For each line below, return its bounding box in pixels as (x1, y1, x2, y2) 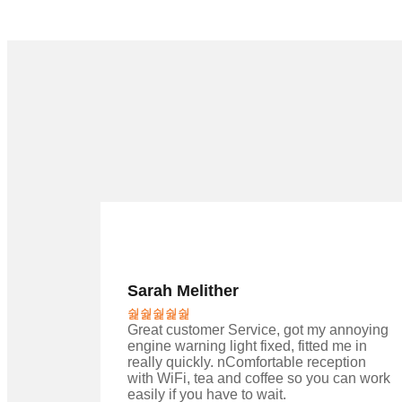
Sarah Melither (127, 282, 239, 301)
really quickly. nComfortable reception (127, 354, 366, 371)
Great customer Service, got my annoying (127, 322, 389, 338)
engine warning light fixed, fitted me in (127, 338, 367, 354)
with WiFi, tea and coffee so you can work (127, 371, 390, 387)
